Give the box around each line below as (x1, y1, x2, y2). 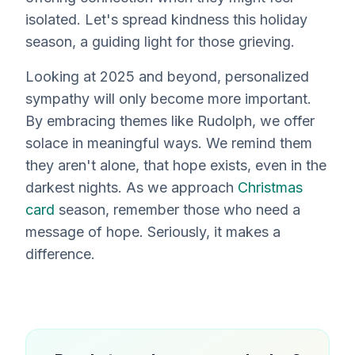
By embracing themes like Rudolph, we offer (25, 113, 315, 129)
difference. (25, 246, 95, 262)
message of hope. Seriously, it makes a (25, 223, 281, 240)
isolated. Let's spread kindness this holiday (25, 11, 307, 28)
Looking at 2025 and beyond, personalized (25, 68, 309, 85)
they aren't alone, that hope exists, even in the (25, 157, 326, 174)
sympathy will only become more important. (25, 90, 311, 107)
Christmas (238, 179, 303, 196)
